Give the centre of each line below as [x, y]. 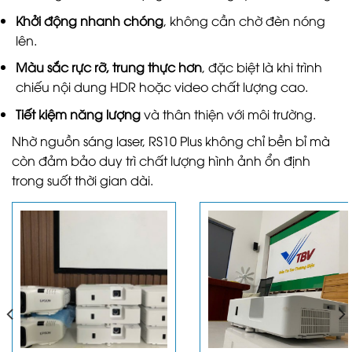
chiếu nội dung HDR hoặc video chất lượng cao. [161, 87]
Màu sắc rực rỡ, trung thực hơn [108, 67]
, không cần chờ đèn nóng [244, 20]
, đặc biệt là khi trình [262, 67]
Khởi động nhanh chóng [89, 20]
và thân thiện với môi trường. [228, 114]
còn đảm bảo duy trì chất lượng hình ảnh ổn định [161, 161]
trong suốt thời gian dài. [82, 180]
